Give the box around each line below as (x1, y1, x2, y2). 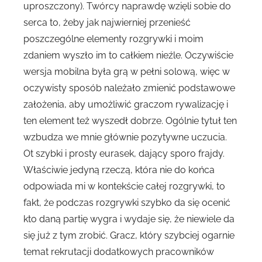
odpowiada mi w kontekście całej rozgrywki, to (23, 181, 225, 192)
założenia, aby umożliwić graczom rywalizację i (23, 99, 228, 111)
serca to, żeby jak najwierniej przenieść (23, 17, 191, 29)
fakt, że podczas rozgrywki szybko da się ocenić (23, 197, 230, 209)
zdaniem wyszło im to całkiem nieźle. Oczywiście (23, 50, 233, 61)
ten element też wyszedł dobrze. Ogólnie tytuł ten (23, 115, 237, 127)
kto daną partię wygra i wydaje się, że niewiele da (23, 213, 235, 225)
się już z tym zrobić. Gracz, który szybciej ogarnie (23, 230, 235, 242)
